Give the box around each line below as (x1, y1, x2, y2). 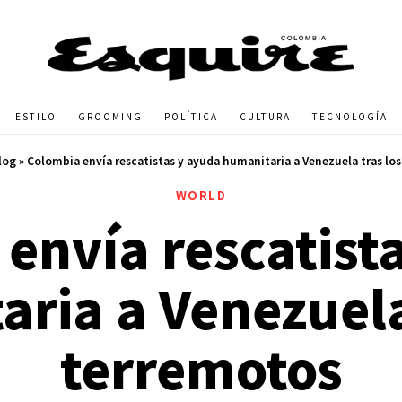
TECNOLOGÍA (311, 109, 388, 124)
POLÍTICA (163, 109, 218, 124)
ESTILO (14, 109, 57, 124)
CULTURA (239, 109, 291, 124)
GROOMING (77, 109, 143, 124)
